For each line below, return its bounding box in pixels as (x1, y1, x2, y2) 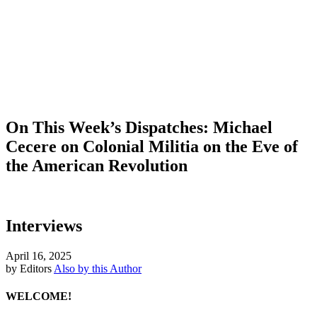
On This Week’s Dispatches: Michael (6, 117, 272, 137)
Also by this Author (54, 262, 142, 275)
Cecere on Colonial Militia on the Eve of (6, 137, 298, 156)
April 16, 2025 (6, 249, 71, 262)
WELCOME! (6, 289, 71, 302)
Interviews (6, 216, 82, 235)
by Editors (6, 262, 52, 275)
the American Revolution (6, 156, 188, 175)
